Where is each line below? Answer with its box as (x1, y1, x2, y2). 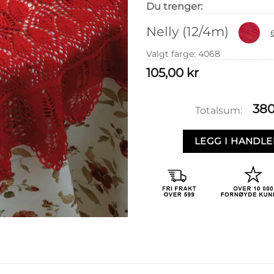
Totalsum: (195, 104, 242, 116)
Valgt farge (146, 48, 194, 59)
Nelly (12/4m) (146, 23, 229, 39)
